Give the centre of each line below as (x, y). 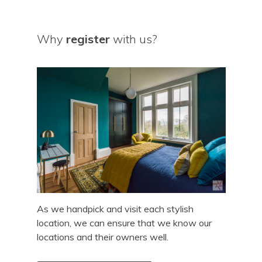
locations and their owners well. (102, 237)
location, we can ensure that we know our (124, 223)
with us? (133, 39)
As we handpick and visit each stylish (115, 209)
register (88, 39)
